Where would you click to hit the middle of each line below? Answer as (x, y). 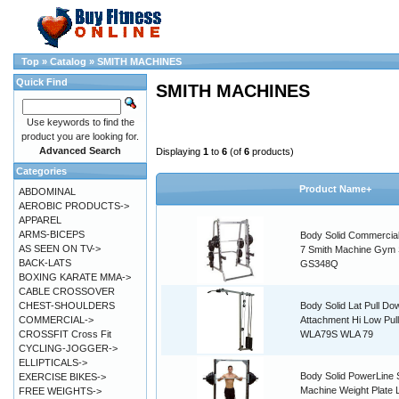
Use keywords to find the (80, 122)
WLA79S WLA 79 (337, 334)
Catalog (68, 61)
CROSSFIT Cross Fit (65, 334)
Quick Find (42, 82)
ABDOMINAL (47, 191)
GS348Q (319, 264)
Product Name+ (335, 189)
